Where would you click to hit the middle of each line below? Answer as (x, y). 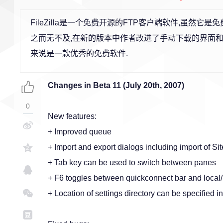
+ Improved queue (80, 132)
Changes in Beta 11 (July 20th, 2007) (116, 85)
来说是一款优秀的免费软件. (79, 54)
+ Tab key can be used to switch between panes (132, 163)
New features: (72, 116)
